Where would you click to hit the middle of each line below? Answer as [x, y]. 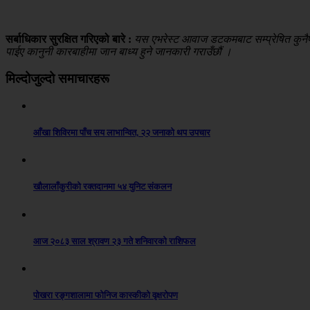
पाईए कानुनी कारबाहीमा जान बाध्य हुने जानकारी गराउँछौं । [119, 52]
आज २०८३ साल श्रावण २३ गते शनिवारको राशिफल [115, 241]
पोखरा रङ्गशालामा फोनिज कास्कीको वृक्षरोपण [106, 295]
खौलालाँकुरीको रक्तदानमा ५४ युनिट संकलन [102, 187]
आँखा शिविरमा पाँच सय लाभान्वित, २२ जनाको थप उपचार [122, 133]
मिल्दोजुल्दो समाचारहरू [57, 79]
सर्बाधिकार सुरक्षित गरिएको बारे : [70, 39]
